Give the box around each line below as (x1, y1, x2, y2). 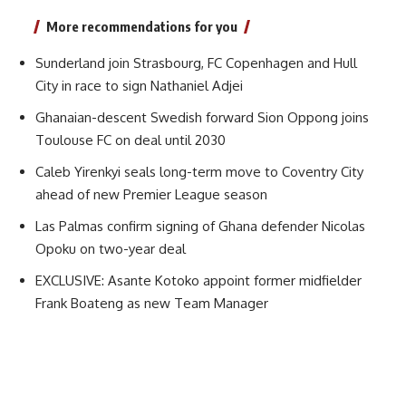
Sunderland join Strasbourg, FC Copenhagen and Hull (35, 54, 357, 72)
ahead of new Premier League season (35, 186, 267, 204)
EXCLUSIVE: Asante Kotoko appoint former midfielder (35, 272, 362, 290)
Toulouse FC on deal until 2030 (35, 131, 226, 150)
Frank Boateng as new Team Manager (35, 295, 268, 313)
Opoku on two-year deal (35, 240, 186, 258)
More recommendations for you (46, 18, 237, 35)
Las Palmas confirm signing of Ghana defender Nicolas (35, 217, 365, 236)
